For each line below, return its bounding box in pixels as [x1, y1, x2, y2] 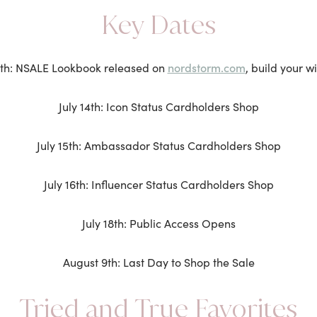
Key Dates [100, 7, 217, 42]
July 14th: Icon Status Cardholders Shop [58, 99, 259, 114]
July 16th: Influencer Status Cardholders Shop [43, 177, 274, 192]
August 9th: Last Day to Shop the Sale [62, 255, 255, 270]
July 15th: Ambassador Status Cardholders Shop [36, 138, 281, 153]
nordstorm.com [167, 59, 246, 75]
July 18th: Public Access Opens [81, 216, 236, 231]
